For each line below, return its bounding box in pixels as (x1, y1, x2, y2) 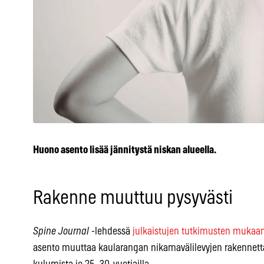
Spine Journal (33, 226, 89, 237)
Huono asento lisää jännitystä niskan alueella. (33, 145, 216, 156)
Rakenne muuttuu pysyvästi (33, 189, 233, 208)
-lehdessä (89, 226, 133, 237)
